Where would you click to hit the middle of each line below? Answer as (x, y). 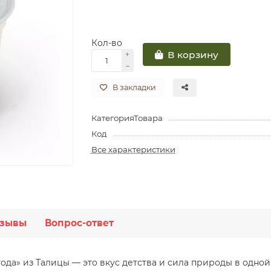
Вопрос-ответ (79, 223)
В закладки (134, 88)
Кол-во (106, 43)
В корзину (193, 54)
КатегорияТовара (127, 118)
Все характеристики (133, 150)
